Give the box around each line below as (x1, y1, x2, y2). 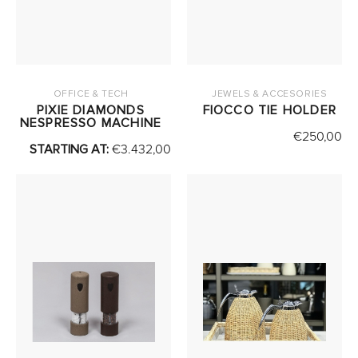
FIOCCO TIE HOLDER (202, 102, 336, 119)
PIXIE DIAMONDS (37, 102, 145, 119)
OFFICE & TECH (53, 88, 129, 101)
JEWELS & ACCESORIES (212, 88, 328, 101)
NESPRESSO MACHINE (19, 115, 162, 132)
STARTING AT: (30, 141, 112, 158)
